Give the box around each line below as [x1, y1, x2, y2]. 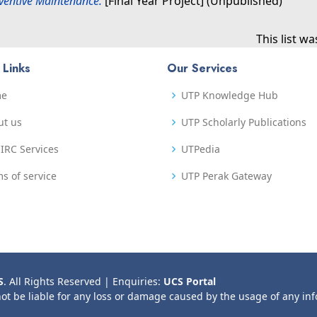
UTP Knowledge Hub [181, 88, 278, 102]
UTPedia [181, 142, 220, 156]
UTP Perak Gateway [181, 169, 272, 183]
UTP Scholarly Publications [181, 115, 306, 129]
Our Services [167, 60, 238, 76]
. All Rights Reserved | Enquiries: [4, 275, 163, 288]
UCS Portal [163, 275, 216, 288]
